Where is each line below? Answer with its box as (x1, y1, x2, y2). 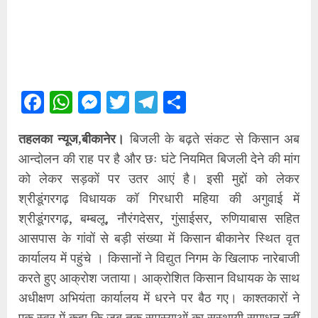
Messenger (101, 86, 204, 119)
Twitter (129, 86, 193, 119)
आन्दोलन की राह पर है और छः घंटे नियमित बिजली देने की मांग (18, 150, 300, 167)
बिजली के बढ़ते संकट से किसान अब (124, 130, 300, 147)
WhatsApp (72, 86, 174, 119)
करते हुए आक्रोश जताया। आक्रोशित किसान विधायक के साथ (18, 269, 300, 286)
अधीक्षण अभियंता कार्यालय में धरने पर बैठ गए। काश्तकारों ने (18, 289, 300, 306)
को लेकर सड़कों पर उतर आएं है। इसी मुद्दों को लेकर (18, 170, 300, 187)
